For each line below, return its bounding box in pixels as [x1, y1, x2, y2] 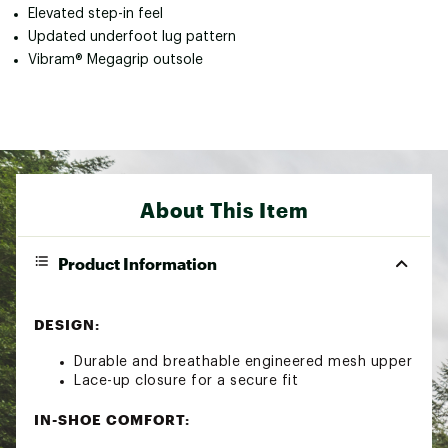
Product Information [58, 253, 217, 273]
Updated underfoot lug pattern [28, 29, 236, 44]
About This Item [139, 197, 309, 222]
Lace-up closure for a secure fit [74, 373, 298, 388]
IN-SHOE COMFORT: [34, 410, 190, 428]
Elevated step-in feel [28, 6, 163, 21]
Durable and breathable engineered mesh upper [74, 354, 412, 369]
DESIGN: [34, 315, 100, 333]
